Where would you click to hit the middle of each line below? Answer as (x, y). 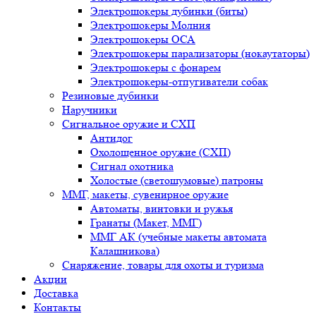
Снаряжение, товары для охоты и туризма (163, 265)
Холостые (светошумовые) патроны (177, 181)
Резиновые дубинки (110, 96)
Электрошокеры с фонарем (156, 68)
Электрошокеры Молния (150, 25)
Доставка (56, 293)
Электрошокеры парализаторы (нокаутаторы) (200, 54)
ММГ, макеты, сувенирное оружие (145, 195)
